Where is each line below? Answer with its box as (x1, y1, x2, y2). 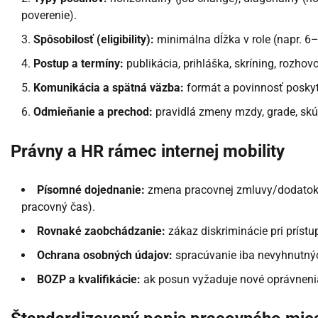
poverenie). (21, 9, 77, 23)
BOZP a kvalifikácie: (37, 272, 141, 286)
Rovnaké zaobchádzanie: (37, 224, 165, 238)
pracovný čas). (21, 199, 95, 214)
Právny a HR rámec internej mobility (11, 141, 285, 161)
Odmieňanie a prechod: (33, 105, 153, 119)
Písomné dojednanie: (37, 182, 145, 197)
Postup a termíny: (33, 57, 124, 71)
